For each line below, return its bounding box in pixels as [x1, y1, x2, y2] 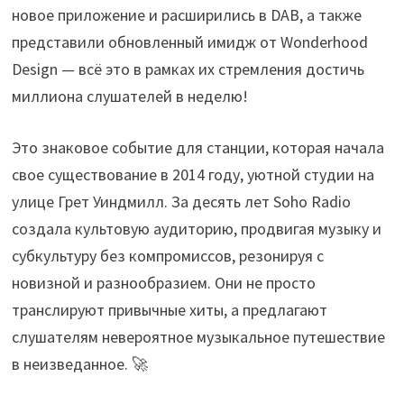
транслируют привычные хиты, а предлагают [12, 299, 328, 320]
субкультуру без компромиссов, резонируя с [12, 245, 325, 266]
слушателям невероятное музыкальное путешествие [12, 326, 386, 347]
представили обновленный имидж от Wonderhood [12, 32, 369, 52]
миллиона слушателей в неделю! [12, 86, 249, 106]
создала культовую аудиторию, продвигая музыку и [12, 218, 382, 239]
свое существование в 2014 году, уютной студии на [12, 164, 375, 185]
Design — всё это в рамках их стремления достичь [12, 59, 365, 79]
